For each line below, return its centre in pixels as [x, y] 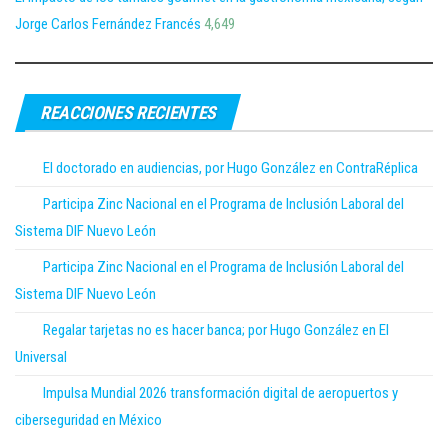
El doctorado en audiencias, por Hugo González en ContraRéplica [230, 168]
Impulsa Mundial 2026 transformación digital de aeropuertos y [220, 393]
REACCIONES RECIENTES [128, 113]
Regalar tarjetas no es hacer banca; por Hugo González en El [216, 330]
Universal [41, 357]
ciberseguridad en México [88, 420]
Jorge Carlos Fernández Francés [108, 24]
